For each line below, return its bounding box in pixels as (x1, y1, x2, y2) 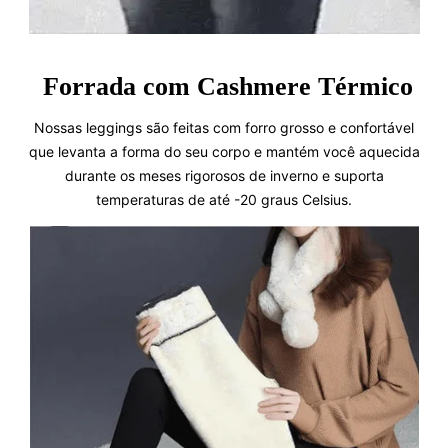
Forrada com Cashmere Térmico (35, 71, 413, 101)
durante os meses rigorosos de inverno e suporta (64, 166, 384, 184)
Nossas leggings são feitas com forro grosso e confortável (34, 118, 414, 136)
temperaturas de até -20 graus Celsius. (96, 190, 352, 208)
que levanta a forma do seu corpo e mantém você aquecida (28, 142, 420, 160)
